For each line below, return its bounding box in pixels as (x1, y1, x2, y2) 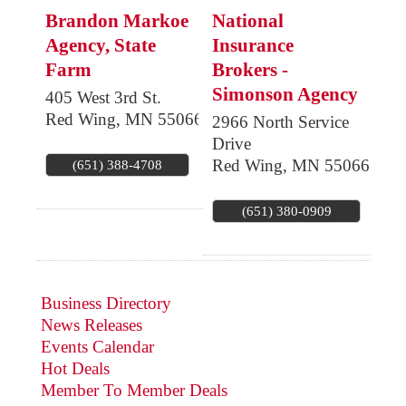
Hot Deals (41, 358, 110, 378)
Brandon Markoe (45, 10, 188, 33)
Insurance (212, 34, 294, 57)
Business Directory (41, 293, 171, 313)
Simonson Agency (212, 83, 358, 106)
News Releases (41, 314, 142, 334)
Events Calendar (41, 336, 154, 356)
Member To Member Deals (41, 380, 227, 400)
